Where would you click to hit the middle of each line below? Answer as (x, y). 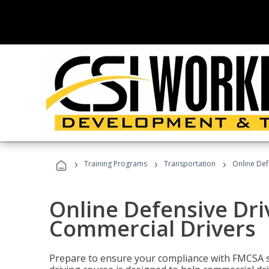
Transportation (190, 164)
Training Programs (116, 164)
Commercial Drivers (153, 228)
